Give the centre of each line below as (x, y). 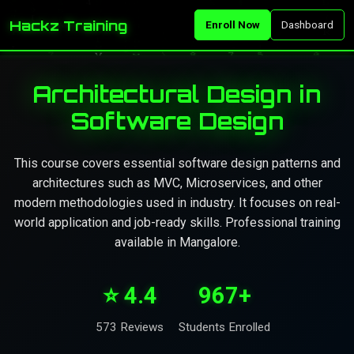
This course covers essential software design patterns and (177, 163)
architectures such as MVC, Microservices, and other (177, 183)
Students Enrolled (224, 327)
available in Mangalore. (177, 242)
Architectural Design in (177, 94)
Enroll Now (232, 24)
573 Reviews (130, 327)
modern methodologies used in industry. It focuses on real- (177, 203)
